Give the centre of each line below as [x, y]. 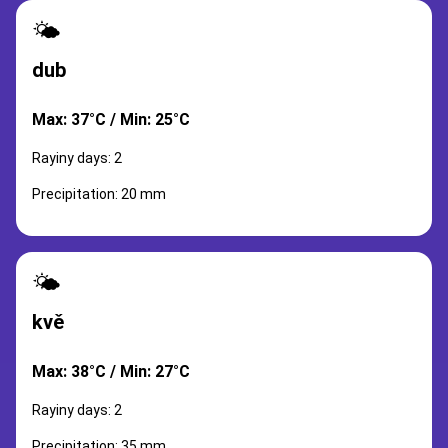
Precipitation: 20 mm [99, 194]
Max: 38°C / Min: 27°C [111, 371]
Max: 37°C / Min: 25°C [111, 119]
